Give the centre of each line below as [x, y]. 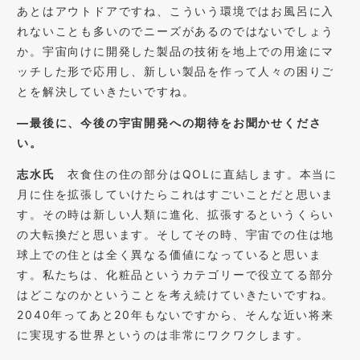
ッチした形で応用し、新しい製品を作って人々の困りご [176, 71]
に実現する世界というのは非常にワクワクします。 [163, 334]
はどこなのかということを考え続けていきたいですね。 [176, 294]
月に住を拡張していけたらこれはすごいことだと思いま [176, 194]
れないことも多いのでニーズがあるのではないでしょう [176, 31]
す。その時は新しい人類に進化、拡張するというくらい [176, 214]
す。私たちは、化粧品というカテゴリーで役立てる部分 [176, 274]
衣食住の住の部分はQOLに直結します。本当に [196, 174]
